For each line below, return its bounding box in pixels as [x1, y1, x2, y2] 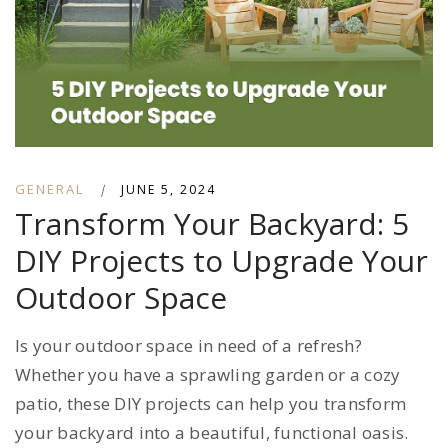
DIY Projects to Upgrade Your [15, 240, 428, 282]
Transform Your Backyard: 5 [15, 203, 409, 245]
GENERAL [15, 180, 84, 199]
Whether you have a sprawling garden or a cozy [15, 363, 401, 387]
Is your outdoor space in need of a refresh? [15, 334, 362, 358]
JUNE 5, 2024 [121, 181, 216, 199]
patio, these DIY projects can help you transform [15, 392, 406, 416]
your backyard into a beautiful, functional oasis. [15, 421, 409, 445]
